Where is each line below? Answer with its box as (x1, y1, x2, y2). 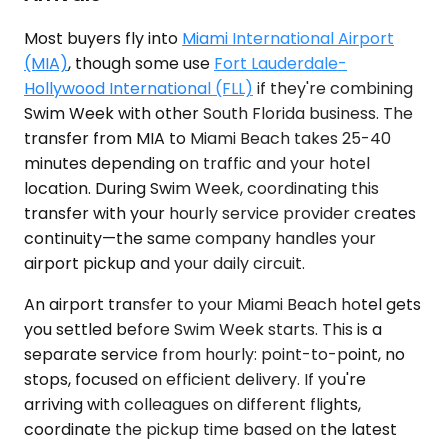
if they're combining (253, 76, 413, 100)
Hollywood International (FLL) (24, 76, 253, 100)
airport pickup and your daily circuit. (24, 251, 305, 275)
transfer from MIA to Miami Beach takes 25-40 (24, 126, 391, 150)
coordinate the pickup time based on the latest (24, 417, 397, 441)
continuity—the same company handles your (24, 226, 376, 250)
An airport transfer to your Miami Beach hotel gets (24, 292, 421, 316)
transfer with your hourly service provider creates (24, 201, 416, 225)
